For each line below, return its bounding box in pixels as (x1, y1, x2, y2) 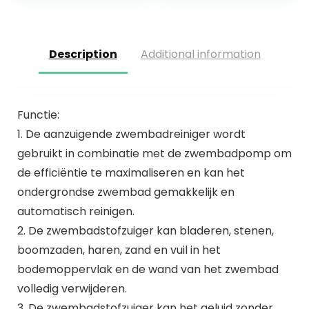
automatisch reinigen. (17, 203, 134, 219)
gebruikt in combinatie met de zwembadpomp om (17, 145, 292, 161)
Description (48, 46, 117, 63)
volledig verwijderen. (17, 280, 127, 297)
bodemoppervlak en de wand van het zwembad (17, 261, 279, 277)
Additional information (140, 46, 261, 63)
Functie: (17, 106, 59, 123)
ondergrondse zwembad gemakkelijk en (17, 183, 235, 200)
